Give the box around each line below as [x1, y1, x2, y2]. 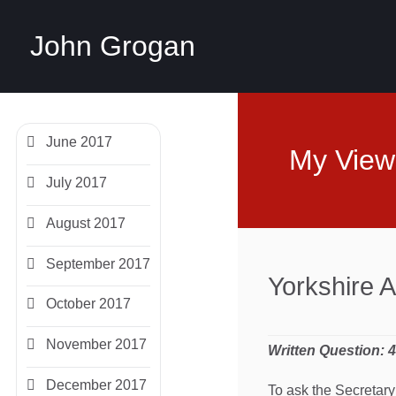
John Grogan [30, 30, 195, 62]
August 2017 [42, 215, 126, 231]
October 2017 [42, 296, 132, 312]
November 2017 [42, 337, 148, 353]
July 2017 [42, 174, 108, 190]
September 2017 [42, 255, 151, 271]
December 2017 [42, 377, 148, 392]
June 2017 [42, 134, 113, 150]
